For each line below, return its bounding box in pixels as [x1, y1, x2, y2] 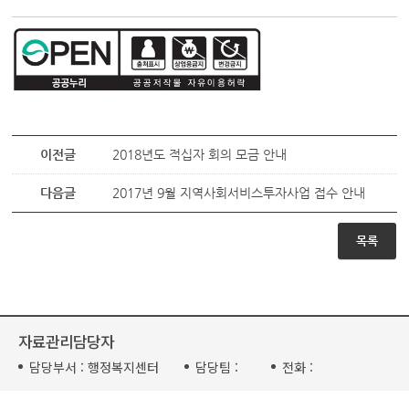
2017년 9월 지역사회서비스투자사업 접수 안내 [112, 184, 366, 200]
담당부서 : [29, 357, 84, 376]
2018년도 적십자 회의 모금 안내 [112, 146, 288, 162]
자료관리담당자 [18, 330, 114, 352]
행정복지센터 [88, 357, 159, 376]
